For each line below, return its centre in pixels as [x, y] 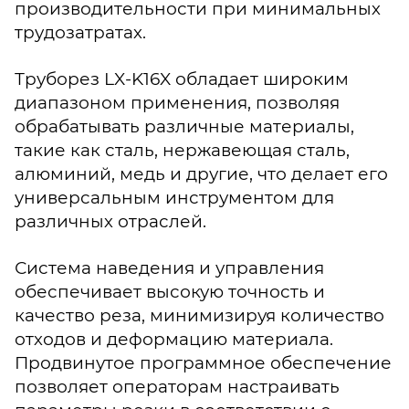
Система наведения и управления [169, 267]
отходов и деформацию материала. [174, 339]
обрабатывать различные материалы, [184, 126]
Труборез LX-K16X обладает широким [182, 79]
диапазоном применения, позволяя [177, 102]
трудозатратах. [80, 32]
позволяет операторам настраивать [177, 386]
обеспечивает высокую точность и [170, 291]
